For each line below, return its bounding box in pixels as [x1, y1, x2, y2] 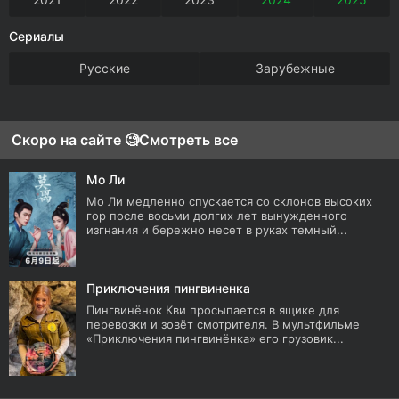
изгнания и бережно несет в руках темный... [86, 223, 347, 237]
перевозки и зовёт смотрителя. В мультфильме [86, 317, 360, 331]
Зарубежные [255, 61, 335, 76]
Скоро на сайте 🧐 [12, 131, 139, 149]
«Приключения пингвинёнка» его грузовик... [86, 331, 344, 346]
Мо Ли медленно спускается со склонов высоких [86, 194, 372, 208]
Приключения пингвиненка [86, 281, 250, 296]
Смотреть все [139, 131, 238, 149]
